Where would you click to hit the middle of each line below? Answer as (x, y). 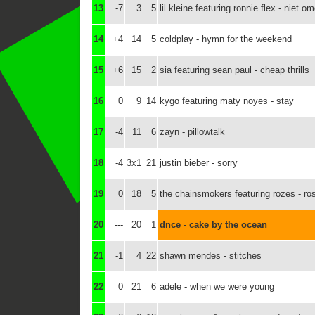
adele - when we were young (217, 287)
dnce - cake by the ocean (213, 225)
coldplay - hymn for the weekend (226, 39)
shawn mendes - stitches (211, 256)
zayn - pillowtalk (192, 132)
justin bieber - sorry (199, 163)
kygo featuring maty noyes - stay (227, 101)
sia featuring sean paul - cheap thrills (234, 70)
